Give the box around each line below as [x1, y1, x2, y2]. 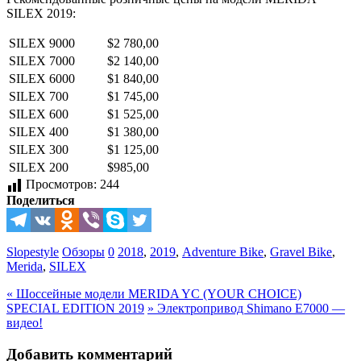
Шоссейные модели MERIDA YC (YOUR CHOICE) [13, 286, 301, 301]
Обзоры [62, 244, 105, 259]
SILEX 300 [9, 142, 68, 156]
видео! [6, 315, 43, 330]
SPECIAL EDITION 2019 [6, 301, 144, 315]
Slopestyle [6, 244, 59, 259]
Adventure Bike [182, 244, 263, 259]
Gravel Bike [270, 244, 332, 259]
